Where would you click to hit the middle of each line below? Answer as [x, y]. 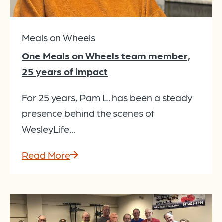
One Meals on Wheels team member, [106, 56]
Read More [46, 155]
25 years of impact [65, 72]
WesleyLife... [49, 129]
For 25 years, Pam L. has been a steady [107, 97]
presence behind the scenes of [88, 113]
